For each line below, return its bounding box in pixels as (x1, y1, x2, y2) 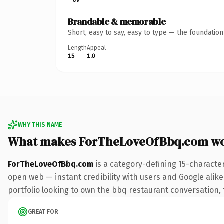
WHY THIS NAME (18, 121, 62, 128)
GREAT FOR (28, 208, 58, 215)
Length (68, 44, 87, 51)
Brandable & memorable (68, 15, 166, 28)
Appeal (87, 44, 106, 51)
